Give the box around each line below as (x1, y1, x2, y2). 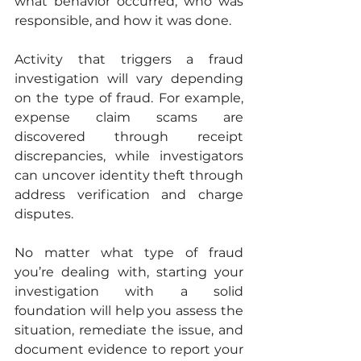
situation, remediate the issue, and (15, 322, 243, 338)
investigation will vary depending (15, 71, 243, 87)
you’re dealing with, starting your (15, 264, 243, 280)
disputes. (15, 206, 77, 222)
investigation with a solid (15, 284, 243, 300)
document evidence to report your (15, 342, 243, 358)
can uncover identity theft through (15, 168, 243, 184)
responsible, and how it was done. (15, 13, 234, 29)
